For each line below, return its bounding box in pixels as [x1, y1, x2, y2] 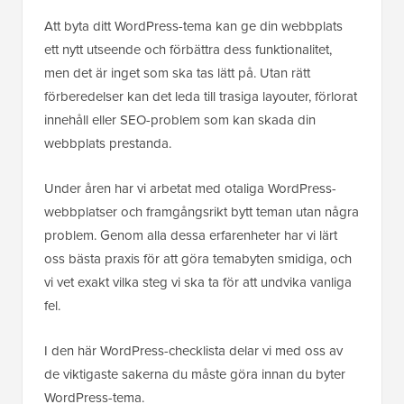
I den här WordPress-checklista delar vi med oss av [44, 341, 343, 362]
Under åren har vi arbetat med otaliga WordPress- [44, 179, 336, 199]
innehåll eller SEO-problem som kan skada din [44, 110, 316, 131]
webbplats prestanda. [44, 133, 171, 154]
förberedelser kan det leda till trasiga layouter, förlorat [44, 87, 357, 107]
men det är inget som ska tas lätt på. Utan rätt [44, 63, 310, 84]
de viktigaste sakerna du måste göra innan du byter [44, 364, 345, 385]
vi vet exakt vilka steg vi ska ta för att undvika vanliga [44, 272, 352, 293]
